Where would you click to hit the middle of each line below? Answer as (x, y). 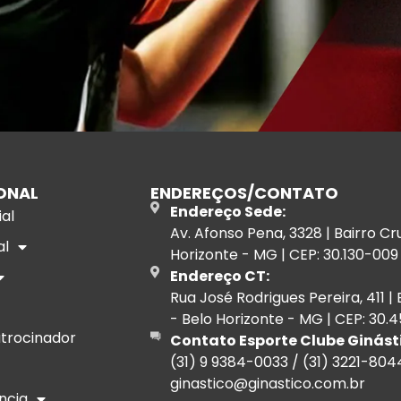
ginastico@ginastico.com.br (268, 384)
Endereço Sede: (228, 212)
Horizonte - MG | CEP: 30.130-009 (285, 255)
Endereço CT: (220, 276)
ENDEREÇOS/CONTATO (244, 193)
